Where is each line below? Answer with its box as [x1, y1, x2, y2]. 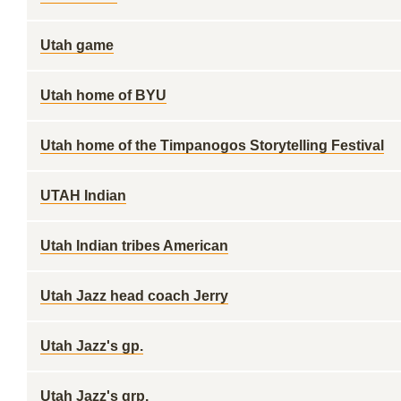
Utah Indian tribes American [40, 238, 228, 253]
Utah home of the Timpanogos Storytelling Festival [40, 138, 384, 153]
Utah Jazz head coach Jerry [40, 288, 228, 303]
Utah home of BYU [40, 88, 166, 103]
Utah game [40, 38, 114, 53]
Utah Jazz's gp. [40, 338, 143, 354]
